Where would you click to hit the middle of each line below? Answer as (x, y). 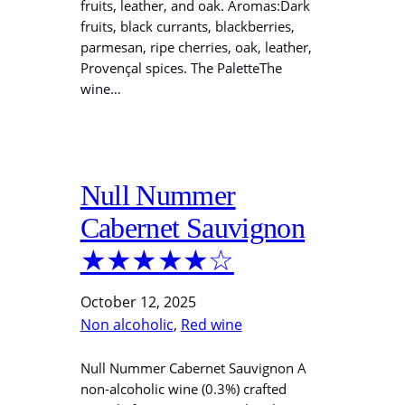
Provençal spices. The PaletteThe (181, 68)
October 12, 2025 (138, 302)
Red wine (211, 325)
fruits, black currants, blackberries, (187, 26)
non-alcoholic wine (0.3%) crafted (183, 389)
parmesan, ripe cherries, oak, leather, (196, 47)
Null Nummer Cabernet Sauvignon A (193, 368)
